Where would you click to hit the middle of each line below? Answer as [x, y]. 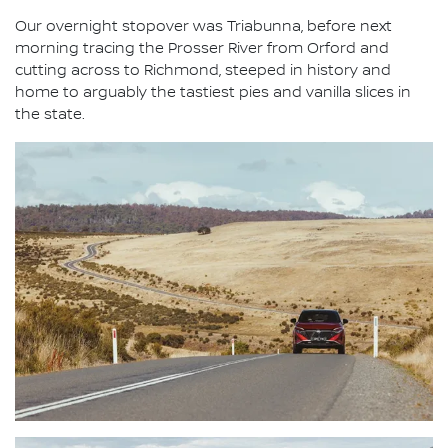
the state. [50, 115]
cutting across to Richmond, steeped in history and [203, 71]
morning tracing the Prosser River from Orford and [202, 49]
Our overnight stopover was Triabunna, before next [203, 27]
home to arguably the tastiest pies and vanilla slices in [213, 93]
